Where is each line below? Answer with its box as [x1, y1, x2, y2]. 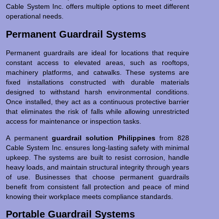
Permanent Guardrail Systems [6, 28, 147, 40]
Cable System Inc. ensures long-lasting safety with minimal [6, 144, 190, 152]
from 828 [155, 134, 190, 142]
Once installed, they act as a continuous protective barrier [6, 97, 190, 106]
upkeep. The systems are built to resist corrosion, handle [6, 153, 190, 162]
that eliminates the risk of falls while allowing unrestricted [6, 107, 190, 115]
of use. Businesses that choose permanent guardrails [6, 173, 190, 181]
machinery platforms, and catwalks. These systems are [6, 68, 190, 76]
